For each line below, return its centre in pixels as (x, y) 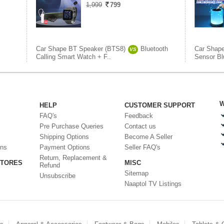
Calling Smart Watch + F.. (73, 57)
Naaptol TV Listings (153, 184)
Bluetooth (154, 49)
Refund (50, 165)
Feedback (139, 116)
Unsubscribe (57, 176)
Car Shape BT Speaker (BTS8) (81, 49)
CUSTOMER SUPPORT (160, 105)
